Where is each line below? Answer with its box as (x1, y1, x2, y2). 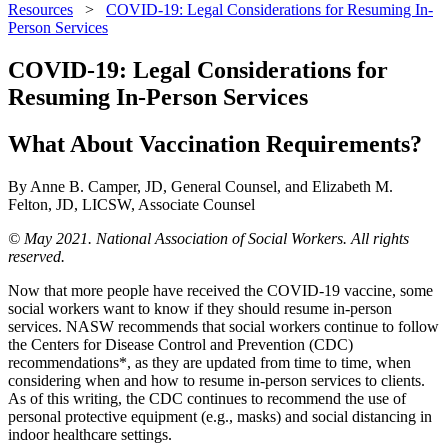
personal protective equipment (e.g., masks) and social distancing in (8, 407, 432, 425)
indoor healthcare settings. (8, 425, 172, 443)
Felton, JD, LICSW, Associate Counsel (8, 195, 255, 213)
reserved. (8, 247, 65, 265)
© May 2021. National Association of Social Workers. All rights (8, 229, 409, 247)
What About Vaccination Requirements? (8, 130, 422, 157)
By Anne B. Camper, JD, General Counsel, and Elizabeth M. (8, 177, 393, 195)
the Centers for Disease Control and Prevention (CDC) (8, 335, 353, 353)
